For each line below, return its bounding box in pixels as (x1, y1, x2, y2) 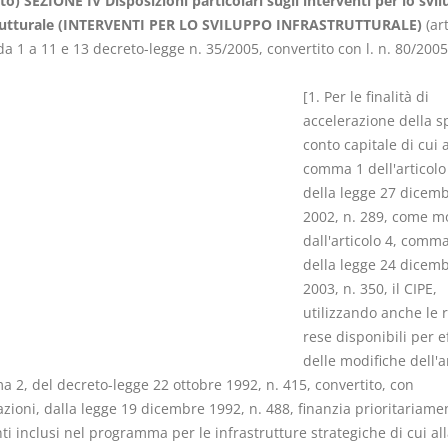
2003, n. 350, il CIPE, (302, 279, 437, 298)
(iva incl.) (363, 216, 423, 235)
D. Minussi (363, 167, 435, 186)
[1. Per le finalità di (302, 87, 429, 106)
